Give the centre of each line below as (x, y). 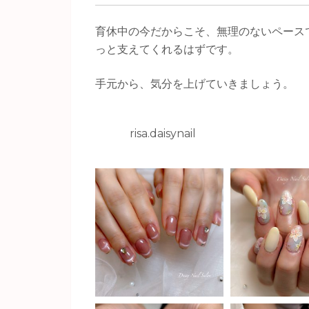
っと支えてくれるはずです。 (167, 49)
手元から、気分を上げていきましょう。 (195, 83)
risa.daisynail (163, 134)
